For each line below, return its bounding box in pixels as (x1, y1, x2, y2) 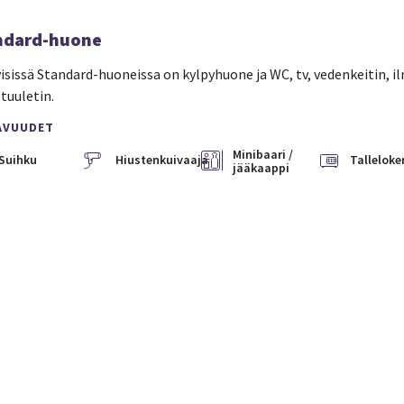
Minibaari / (232, 146, 293, 163)
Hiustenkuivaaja (115, 151, 208, 169)
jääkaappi (232, 160, 289, 177)
